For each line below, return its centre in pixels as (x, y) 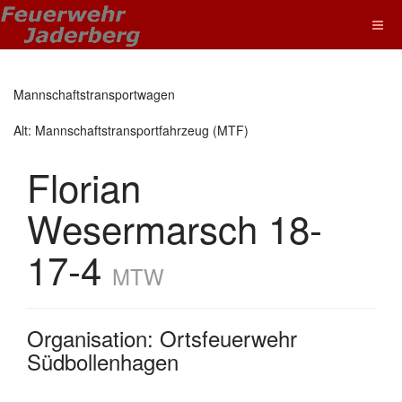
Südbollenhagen (103, 361)
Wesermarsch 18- (175, 228)
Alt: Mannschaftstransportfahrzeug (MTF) (131, 130)
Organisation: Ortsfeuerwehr (162, 338)
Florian (84, 187)
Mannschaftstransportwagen (94, 94)
